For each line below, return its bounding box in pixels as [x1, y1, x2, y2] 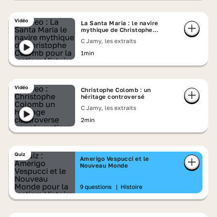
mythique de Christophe [80, 26, 153, 33]
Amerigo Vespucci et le [79, 155, 149, 162]
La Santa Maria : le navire [80, 19, 158, 27]
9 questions [79, 183, 113, 190]
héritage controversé [80, 93, 145, 100]
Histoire [120, 183, 142, 190]
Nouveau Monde [79, 162, 128, 169]
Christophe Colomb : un [80, 86, 151, 93]
